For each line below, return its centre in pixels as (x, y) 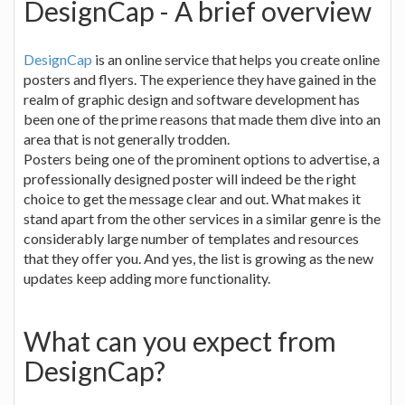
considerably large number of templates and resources (191, 238)
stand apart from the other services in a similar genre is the (202, 218)
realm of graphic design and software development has (192, 99)
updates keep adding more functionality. (147, 278)
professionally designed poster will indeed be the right (190, 178)
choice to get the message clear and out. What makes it (192, 198)
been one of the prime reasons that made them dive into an (202, 118)
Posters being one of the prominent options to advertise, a (202, 158)
